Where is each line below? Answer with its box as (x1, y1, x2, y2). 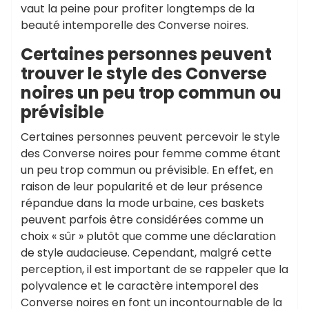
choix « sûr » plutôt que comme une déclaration (21, 228, 276, 244)
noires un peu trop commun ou (21, 81, 281, 104)
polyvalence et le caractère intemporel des (21, 278, 259, 294)
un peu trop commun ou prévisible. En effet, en (21, 162, 273, 178)
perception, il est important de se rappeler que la (21, 261, 288, 277)
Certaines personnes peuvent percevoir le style (21, 129, 280, 145)
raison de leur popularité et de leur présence (21, 179, 263, 195)
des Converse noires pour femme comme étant (21, 146, 281, 161)
